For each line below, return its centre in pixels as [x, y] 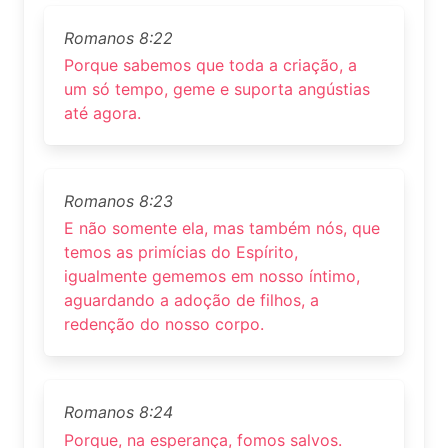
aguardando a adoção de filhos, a [191, 300]
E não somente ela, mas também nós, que [222, 228]
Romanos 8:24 [118, 412]
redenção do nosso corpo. [164, 324]
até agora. [102, 113]
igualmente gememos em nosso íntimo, [212, 276]
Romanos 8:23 [118, 201]
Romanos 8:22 [118, 38]
